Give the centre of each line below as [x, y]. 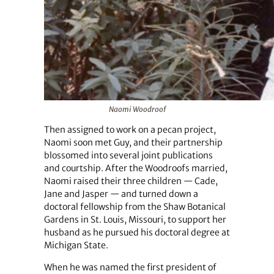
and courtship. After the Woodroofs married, [135, 168]
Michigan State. [76, 246]
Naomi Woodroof [137, 109]
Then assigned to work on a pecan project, [130, 130]
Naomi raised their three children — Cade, [131, 181]
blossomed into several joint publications [128, 156]
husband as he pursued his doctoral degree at [137, 233]
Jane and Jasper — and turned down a [121, 194]
